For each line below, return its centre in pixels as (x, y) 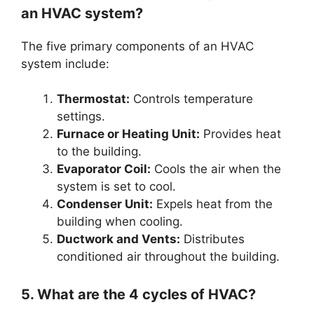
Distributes (212, 239)
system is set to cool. (116, 187)
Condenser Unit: (105, 204)
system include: (65, 63)
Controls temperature (191, 99)
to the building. (99, 152)
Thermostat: (93, 99)
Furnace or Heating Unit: (128, 134)
